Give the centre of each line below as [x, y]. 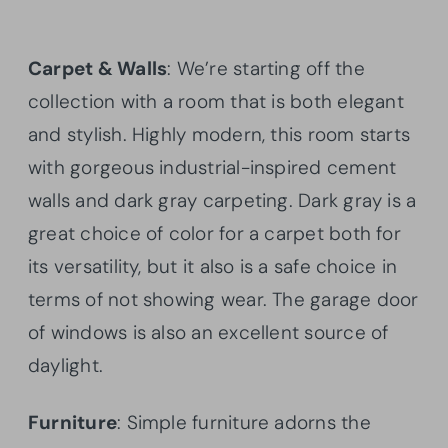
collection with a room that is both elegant [216, 102]
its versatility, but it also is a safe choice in [213, 267]
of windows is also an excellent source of [208, 333]
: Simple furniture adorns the [244, 423]
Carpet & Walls [98, 69]
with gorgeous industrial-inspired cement [212, 168]
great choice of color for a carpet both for [214, 234]
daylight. [66, 366]
